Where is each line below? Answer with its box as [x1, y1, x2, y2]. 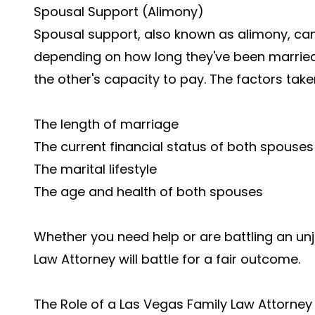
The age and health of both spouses [34, 183, 263, 200]
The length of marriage [34, 115, 179, 133]
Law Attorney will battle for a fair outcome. [34, 250, 300, 268]
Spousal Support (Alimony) [34, 3, 204, 20]
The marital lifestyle [34, 160, 157, 178]
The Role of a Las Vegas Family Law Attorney [34, 295, 312, 313]
